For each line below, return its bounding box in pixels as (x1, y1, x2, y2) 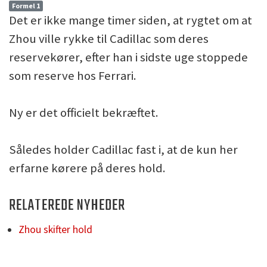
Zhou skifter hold (18, 222, 92, 236)
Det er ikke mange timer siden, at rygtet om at (9, 12, 252, 28)
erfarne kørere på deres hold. (9, 160, 166, 176)
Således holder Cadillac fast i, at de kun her (9, 141, 238, 157)
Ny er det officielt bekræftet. (9, 104, 159, 120)
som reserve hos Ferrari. (9, 67, 136, 83)
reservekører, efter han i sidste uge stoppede (9, 49, 248, 65)
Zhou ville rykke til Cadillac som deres (9, 30, 209, 46)
